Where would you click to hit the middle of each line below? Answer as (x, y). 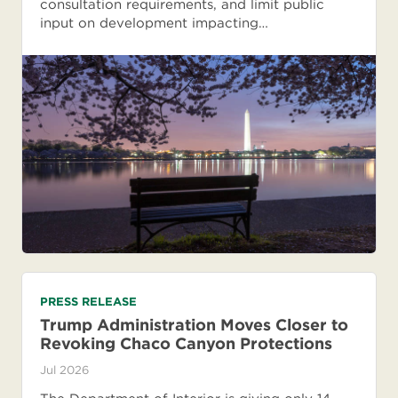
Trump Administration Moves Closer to (194, 325)
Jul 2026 (64, 370)
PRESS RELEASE (88, 302)
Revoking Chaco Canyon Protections (186, 344)
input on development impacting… (154, 23)
